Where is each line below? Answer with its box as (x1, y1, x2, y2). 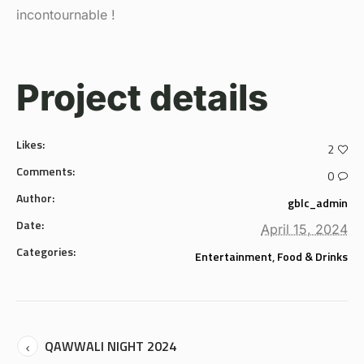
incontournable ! (16, 6, 115, 23)
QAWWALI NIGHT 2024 (45, 336, 176, 356)
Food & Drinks (277, 247, 348, 265)
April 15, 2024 (261, 220, 348, 237)
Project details (16, 75, 268, 119)
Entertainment (195, 247, 272, 265)
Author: (16, 188, 54, 206)
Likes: (16, 135, 45, 153)
